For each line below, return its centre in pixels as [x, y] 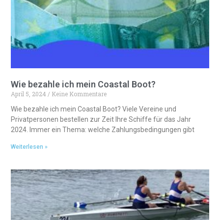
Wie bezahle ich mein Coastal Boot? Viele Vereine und [94, 109]
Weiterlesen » [29, 147]
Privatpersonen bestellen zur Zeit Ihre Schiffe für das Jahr [101, 119]
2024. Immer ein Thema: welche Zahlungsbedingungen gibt [103, 129]
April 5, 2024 [29, 94]
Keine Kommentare [79, 94]
